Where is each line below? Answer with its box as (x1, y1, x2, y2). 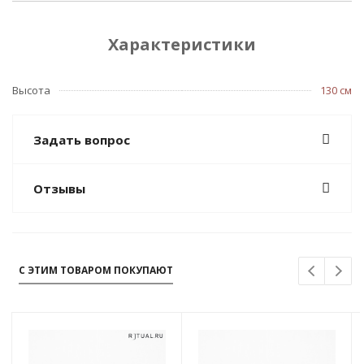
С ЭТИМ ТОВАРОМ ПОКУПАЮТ (19, 263, 173, 278)
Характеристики (108, 33, 256, 56)
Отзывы (33, 180, 85, 197)
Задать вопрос (33, 132, 130, 149)
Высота (12, 83, 50, 98)
